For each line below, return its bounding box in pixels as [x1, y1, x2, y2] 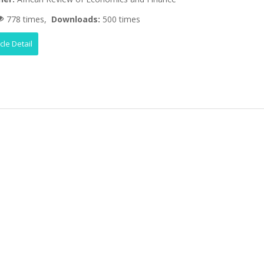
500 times [103, 14, 141, 25]
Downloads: [51, 14, 103, 25]
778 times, [4, 14, 52, 25]
